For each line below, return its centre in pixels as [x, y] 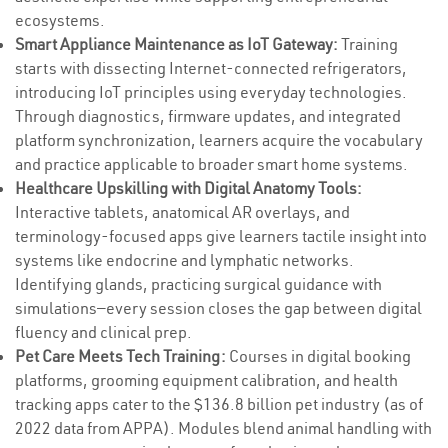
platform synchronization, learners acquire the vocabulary [219, 140]
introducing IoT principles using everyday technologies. [211, 92]
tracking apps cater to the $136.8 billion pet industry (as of [219, 404]
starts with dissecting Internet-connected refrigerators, [211, 68]
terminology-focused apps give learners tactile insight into [221, 236]
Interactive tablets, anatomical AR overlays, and [182, 212]
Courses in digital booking [318, 356]
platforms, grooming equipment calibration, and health [206, 380]
